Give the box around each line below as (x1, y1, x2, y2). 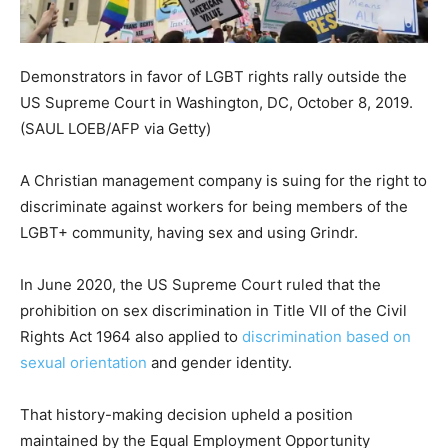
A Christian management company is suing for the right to (20, 171, 427, 191)
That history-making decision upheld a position (20, 405, 353, 425)
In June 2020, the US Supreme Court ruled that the (20, 275, 381, 295)
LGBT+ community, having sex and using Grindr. (20, 223, 358, 243)
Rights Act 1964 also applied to (20, 327, 242, 347)
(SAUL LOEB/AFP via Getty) (20, 119, 211, 139)
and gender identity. (147, 353, 292, 373)
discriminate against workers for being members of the (20, 197, 408, 217)
